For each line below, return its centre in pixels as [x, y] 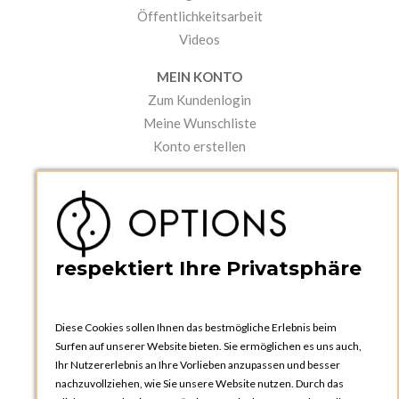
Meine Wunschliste [199, 123]
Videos [199, 40]
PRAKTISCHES [199, 184]
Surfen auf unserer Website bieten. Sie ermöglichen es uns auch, [208, 346]
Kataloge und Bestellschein [199, 207]
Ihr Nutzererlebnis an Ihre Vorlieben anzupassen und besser [198, 365]
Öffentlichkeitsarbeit [199, 16]
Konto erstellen [199, 147]
